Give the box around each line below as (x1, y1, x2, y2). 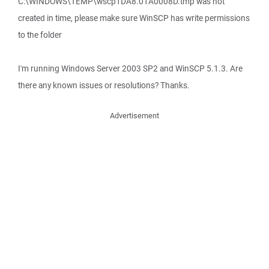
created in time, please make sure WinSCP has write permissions (18, 13, 250, 23)
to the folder (18, 29, 62, 40)
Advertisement (110, 110, 159, 121)
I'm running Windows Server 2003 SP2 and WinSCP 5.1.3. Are (18, 63, 243, 74)
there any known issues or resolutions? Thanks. (18, 80, 190, 91)
